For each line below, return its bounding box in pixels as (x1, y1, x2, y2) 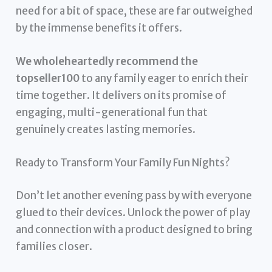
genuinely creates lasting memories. (16, 122, 196, 136)
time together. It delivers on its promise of (16, 88, 227, 102)
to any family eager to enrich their (80, 71, 249, 85)
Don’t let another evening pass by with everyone (16, 188, 253, 202)
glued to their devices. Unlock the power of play (16, 205, 251, 219)
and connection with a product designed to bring (16, 222, 253, 236)
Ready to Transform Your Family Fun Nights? (16, 156, 231, 170)
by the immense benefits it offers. (16, 21, 183, 35)
